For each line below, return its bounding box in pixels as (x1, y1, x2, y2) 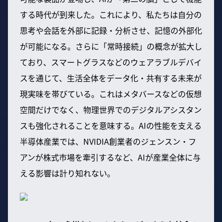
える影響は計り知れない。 (20, 166, 115, 179)
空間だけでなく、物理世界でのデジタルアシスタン (20, 103, 202, 115)
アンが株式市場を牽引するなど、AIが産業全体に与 (20, 151, 201, 163)
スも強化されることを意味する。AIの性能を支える (20, 119, 202, 131)
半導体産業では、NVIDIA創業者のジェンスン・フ (20, 135, 196, 147)
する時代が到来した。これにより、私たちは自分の (20, 8, 202, 20)
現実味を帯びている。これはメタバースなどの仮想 (20, 87, 202, 100)
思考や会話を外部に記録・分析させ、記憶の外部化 (20, 24, 202, 36)
